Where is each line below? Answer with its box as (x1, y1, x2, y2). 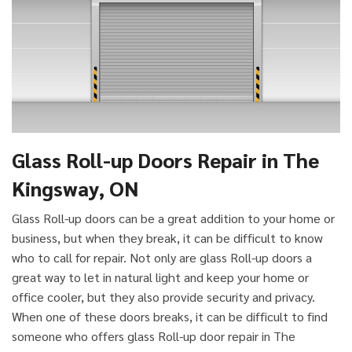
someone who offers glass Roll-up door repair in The (12, 328, 295, 345)
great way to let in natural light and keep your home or (12, 269, 309, 286)
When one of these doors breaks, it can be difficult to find (12, 308, 328, 325)
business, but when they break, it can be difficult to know (12, 229, 323, 247)
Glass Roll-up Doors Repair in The (12, 146, 319, 174)
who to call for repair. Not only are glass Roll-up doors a (12, 249, 312, 266)
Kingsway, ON (12, 174, 138, 202)
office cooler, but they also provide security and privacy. (12, 288, 315, 306)
